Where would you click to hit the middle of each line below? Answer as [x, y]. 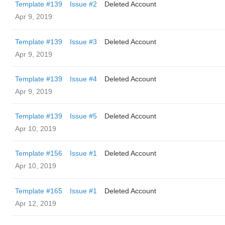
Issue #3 [83, 42]
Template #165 [39, 191]
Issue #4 [83, 79]
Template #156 [39, 153]
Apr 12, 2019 [36, 203]
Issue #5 [83, 116]
